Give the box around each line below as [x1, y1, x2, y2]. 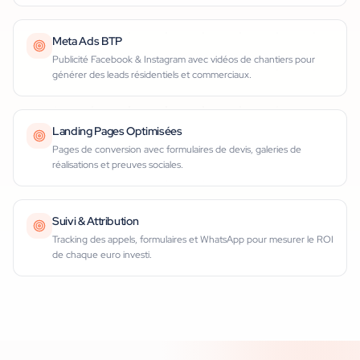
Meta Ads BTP [52, 34, 122, 48]
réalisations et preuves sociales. [52, 158, 183, 171]
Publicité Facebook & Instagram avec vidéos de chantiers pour [52, 53, 315, 66]
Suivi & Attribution [52, 214, 139, 228]
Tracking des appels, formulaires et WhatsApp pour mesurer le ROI [52, 233, 333, 246]
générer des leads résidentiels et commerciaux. [52, 68, 252, 81]
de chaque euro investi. [52, 248, 152, 261]
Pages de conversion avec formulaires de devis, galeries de [52, 143, 301, 156]
